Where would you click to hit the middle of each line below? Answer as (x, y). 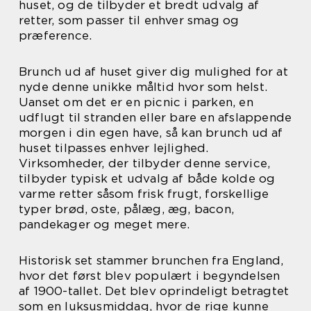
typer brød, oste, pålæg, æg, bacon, (126, 209)
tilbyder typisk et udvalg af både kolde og (147, 178)
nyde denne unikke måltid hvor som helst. (143, 86)
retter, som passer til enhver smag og (129, 20)
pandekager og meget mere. (104, 224)
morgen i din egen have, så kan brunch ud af (151, 132)
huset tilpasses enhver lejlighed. (114, 148)
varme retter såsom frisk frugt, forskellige (144, 193)
